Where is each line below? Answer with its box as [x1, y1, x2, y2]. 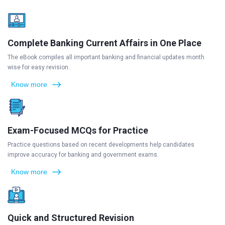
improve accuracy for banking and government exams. [8, 151, 159, 158]
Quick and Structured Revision [8, 212, 134, 223]
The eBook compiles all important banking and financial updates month [8, 54, 204, 61]
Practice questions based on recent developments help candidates [8, 141, 194, 148]
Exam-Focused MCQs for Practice [8, 125, 148, 136]
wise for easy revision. [8, 64, 70, 71]
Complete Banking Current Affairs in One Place [8, 38, 201, 48]
